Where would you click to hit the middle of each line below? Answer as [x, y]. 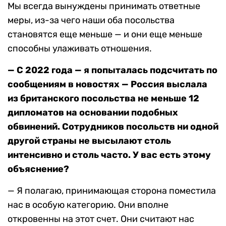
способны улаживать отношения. [80, 49]
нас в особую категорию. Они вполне [88, 205]
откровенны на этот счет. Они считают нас [101, 219]
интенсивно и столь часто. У [73, 155]
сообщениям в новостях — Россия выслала [107, 84]
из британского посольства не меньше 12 [103, 99]
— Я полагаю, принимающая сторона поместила [112, 191]
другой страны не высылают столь [89, 141]
